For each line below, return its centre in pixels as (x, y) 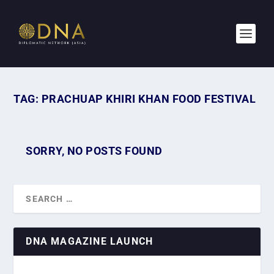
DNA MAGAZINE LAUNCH (90, 241)
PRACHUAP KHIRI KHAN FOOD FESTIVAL (149, 99)
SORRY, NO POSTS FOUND (94, 151)
